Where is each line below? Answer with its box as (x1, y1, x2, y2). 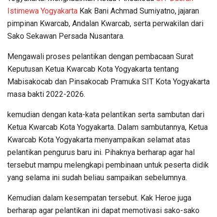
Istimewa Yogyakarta (7, 6, 77, 15)
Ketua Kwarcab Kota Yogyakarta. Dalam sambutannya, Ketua (7, 122, 208, 132)
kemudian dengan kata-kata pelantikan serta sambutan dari (7, 109, 204, 119)
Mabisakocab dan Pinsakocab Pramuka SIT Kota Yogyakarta (7, 77, 210, 86)
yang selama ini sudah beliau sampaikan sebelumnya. (7, 172, 187, 182)
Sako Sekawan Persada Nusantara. (7, 31, 124, 41)
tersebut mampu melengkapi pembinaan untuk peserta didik (7, 160, 209, 170)
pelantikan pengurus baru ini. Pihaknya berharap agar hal (7, 147, 195, 157)
